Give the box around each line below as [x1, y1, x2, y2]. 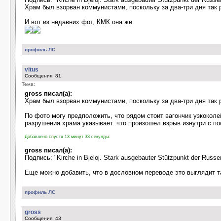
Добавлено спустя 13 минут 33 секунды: [25, 134, 110, 139]
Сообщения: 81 [25, 73, 61, 78]
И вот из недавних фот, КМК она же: [25, 18, 134, 26]
